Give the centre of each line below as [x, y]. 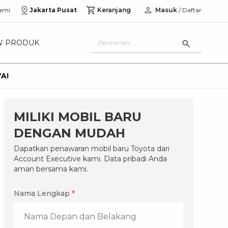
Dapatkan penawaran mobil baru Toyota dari [91, 149]
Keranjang [114, 10]
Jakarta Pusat [53, 10]
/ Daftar [189, 10]
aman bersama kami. [51, 169]
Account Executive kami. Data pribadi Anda [90, 159]
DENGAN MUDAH [69, 133]
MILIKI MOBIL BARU [77, 117]
